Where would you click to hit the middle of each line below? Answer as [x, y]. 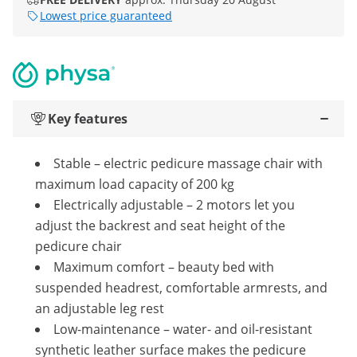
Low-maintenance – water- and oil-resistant [183, 329]
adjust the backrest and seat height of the [160, 226]
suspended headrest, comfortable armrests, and [181, 288]
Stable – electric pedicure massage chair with [188, 163]
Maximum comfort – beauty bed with [164, 267]
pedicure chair [78, 246]
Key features [88, 119]
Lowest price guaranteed [106, 16]
